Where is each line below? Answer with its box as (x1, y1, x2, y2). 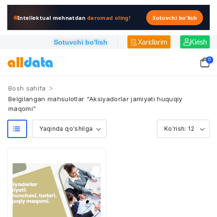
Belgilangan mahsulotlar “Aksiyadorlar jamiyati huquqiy (8, 95, 183, 103)
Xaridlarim (137, 38, 168, 46)
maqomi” (8, 105, 36, 112)
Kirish (190, 38, 207, 46)
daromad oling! (87, 14, 130, 21)
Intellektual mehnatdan (17, 14, 88, 21)
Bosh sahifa (8, 84, 46, 92)
